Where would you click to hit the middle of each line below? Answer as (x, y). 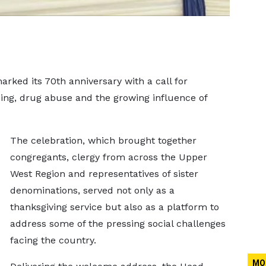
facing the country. (53, 240)
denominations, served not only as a (92, 190)
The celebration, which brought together (103, 140)
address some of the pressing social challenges (118, 224)
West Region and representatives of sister (104, 174)
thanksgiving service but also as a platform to (114, 207)
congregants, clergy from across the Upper (108, 157)
